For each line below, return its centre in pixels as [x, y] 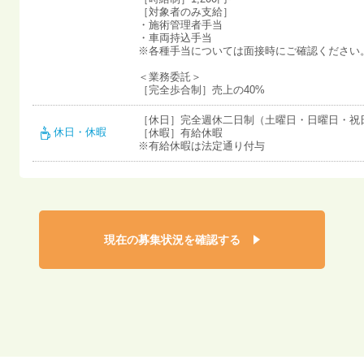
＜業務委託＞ [170, 77]
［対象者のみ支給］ [186, 12]
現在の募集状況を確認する [172, 240]
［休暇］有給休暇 [180, 133]
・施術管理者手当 [180, 25]
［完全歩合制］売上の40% [201, 90]
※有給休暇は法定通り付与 [201, 146]
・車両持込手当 [175, 38]
